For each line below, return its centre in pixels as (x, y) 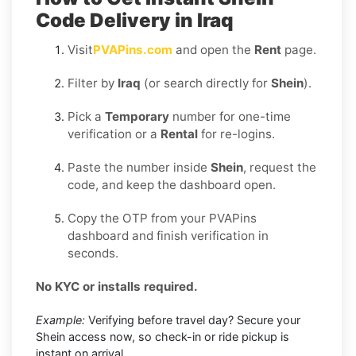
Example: (60, 319)
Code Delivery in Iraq (141, 20)
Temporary (137, 116)
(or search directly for (206, 83)
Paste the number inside (139, 167)
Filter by (93, 83)
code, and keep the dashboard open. (172, 184)
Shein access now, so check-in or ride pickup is (163, 336)
